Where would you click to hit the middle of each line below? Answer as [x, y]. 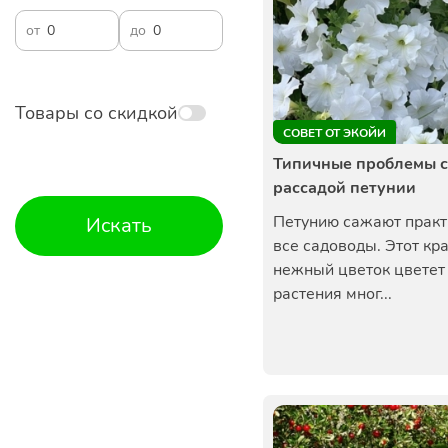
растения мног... [332, 294]
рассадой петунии [344, 188]
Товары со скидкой [96, 113]
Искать [119, 225]
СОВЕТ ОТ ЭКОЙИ [334, 133]
